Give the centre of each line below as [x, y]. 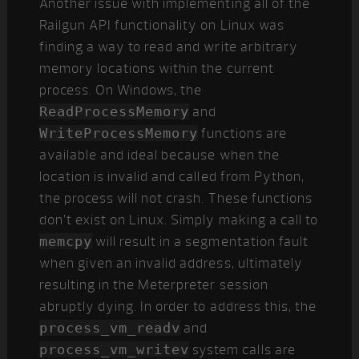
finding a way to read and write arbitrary [168, 47]
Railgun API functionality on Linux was [161, 25]
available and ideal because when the [159, 155]
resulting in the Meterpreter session [153, 285]
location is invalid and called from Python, [171, 177]
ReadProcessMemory [114, 111]
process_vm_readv [110, 328]
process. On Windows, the [121, 90]
